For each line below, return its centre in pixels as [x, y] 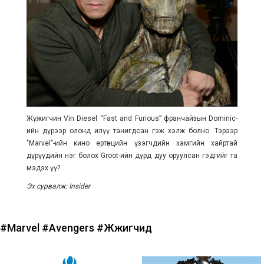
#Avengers [69, 228]
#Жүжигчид [124, 228]
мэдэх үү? [43, 168]
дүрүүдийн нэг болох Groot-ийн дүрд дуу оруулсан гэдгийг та [132, 156]
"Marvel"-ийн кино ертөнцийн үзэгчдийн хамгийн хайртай [132, 143]
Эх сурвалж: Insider [58, 187]
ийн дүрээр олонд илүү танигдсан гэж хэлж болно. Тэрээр [132, 131]
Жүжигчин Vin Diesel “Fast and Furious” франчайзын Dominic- [132, 119]
